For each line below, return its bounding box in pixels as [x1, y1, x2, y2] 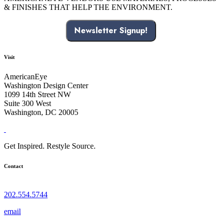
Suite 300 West [4, 99, 51, 108]
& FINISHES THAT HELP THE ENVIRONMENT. [4, 3, 172, 12]
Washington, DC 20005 [4, 108, 78, 117]
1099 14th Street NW [4, 90, 71, 99]
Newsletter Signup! [74, 25, 148, 37]
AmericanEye [4, 72, 47, 81]
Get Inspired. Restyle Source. [4, 142, 96, 151]
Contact [4, 163, 23, 169]
